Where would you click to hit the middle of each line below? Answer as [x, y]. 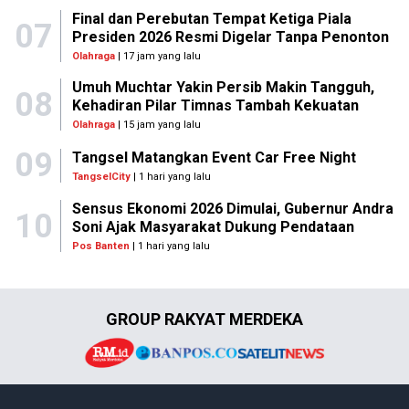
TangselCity [101, 176]
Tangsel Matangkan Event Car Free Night [214, 157]
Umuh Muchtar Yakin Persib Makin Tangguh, [223, 87]
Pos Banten [100, 246]
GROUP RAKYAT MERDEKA [204, 319]
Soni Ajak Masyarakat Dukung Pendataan [213, 227]
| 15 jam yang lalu [157, 125]
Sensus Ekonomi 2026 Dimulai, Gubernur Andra [232, 209]
